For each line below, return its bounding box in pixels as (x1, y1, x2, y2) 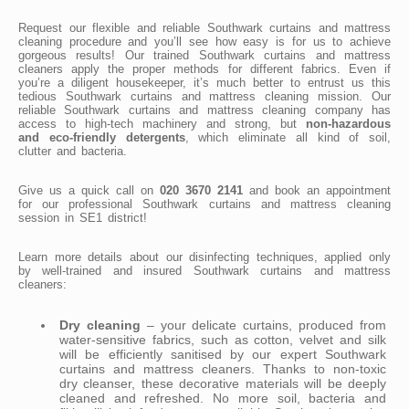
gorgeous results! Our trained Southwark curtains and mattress (18, 47, 391, 62)
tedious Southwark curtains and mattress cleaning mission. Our (18, 89, 391, 103)
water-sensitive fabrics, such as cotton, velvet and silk (59, 331, 386, 347)
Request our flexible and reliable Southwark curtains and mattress (18, 20, 391, 35)
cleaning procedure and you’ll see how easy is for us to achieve (18, 34, 391, 48)
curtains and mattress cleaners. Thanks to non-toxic (59, 361, 386, 376)
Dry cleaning (59, 317, 141, 332)
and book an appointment (243, 183, 391, 197)
